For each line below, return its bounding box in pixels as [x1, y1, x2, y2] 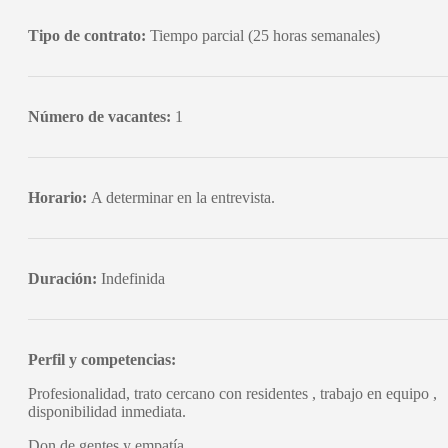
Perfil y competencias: [28, 350, 176, 368]
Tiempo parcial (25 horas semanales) [146, 26, 380, 44]
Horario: [28, 188, 91, 206]
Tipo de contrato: [28, 26, 146, 44]
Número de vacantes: [28, 107, 171, 125]
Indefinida [101, 269, 165, 287]
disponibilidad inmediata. [28, 402, 186, 420]
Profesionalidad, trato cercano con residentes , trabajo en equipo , [28, 384, 437, 402]
